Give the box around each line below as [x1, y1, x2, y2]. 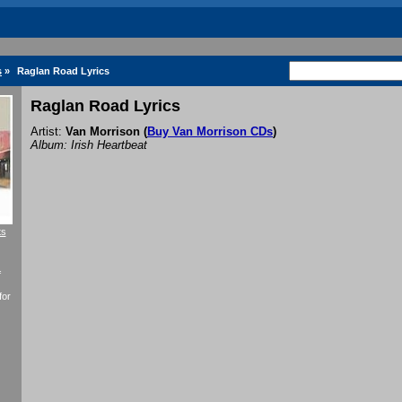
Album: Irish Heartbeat [31, 138, 147, 153]
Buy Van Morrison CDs [147, 125, 273, 139]
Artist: [31, 125, 66, 139]
